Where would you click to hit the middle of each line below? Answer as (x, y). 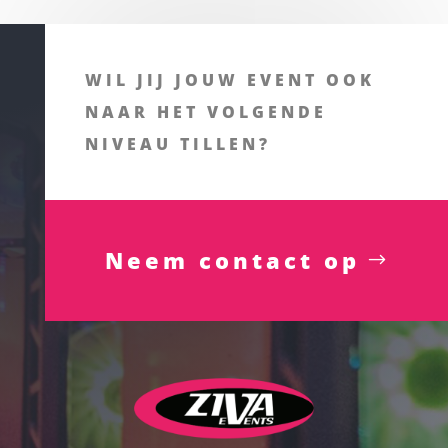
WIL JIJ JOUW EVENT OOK (230, 80)
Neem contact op (232, 260)
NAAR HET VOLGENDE (206, 112)
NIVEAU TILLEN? (178, 144)
